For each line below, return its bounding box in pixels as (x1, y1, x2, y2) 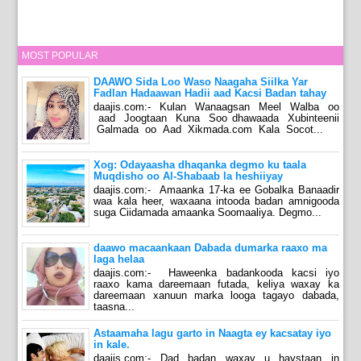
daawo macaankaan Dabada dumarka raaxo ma (93, 242, 328, 255)
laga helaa (93, 253, 145, 266)
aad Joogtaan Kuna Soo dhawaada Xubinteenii (93, 111, 339, 124)
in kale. (93, 338, 131, 351)
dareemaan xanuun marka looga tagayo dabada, (93, 289, 339, 302)
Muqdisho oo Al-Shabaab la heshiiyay (93, 170, 284, 183)
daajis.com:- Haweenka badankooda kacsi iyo (93, 267, 339, 280)
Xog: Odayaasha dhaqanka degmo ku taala (93, 159, 307, 172)
